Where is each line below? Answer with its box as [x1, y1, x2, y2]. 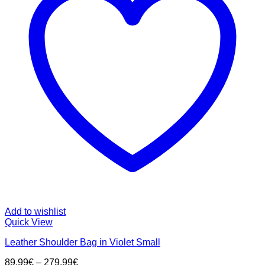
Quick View [5, 216, 53, 227]
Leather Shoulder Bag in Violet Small [5, 237, 160, 247]
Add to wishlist [5, 206, 66, 216]
